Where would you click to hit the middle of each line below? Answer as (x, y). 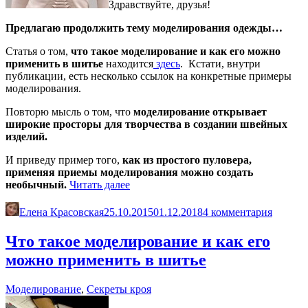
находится (128, 63)
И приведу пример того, (64, 159)
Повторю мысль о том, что (69, 111)
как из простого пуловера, (187, 159)
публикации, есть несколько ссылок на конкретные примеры (148, 76)
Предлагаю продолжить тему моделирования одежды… (144, 27)
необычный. (36, 184)
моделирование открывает (200, 111)
